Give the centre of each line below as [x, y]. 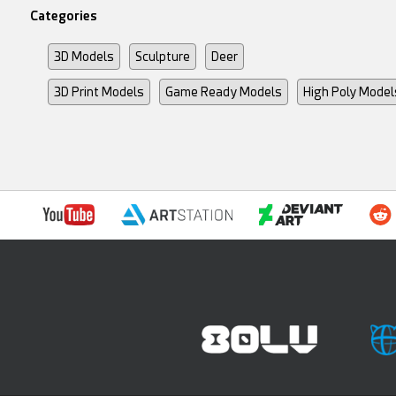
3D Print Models [99, 91]
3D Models [84, 56]
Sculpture [162, 56]
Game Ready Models [223, 91]
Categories [63, 15]
